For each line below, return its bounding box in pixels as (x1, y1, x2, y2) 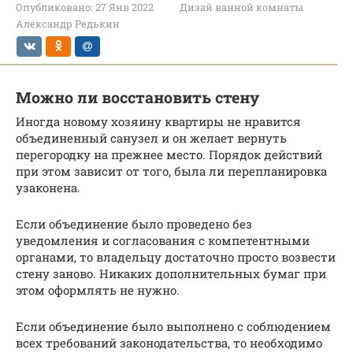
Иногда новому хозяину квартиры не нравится (16, 113, 301, 129)
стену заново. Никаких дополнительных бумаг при (16, 265, 326, 281)
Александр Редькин (16, 17, 120, 30)
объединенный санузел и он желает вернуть (16, 129, 287, 146)
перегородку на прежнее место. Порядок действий (16, 146, 322, 162)
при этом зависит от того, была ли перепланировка (16, 162, 327, 179)
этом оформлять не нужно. (16, 281, 180, 298)
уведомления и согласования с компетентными (16, 232, 310, 248)
